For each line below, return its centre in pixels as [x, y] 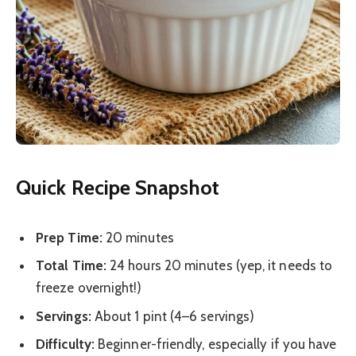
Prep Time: [69, 237]
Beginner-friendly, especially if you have [215, 344]
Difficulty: [65, 344]
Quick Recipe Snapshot [118, 187]
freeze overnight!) [89, 288]
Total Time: [71, 266]
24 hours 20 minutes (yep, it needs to [219, 266]
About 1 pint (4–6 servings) [173, 316]
